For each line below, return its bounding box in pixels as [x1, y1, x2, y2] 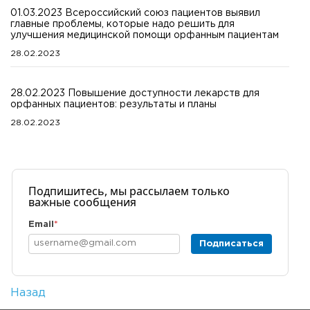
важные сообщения [28, 194, 136, 210]
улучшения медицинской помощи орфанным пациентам [10, 31, 279, 40]
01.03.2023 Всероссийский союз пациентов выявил [10, 9, 260, 18]
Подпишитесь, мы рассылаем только [28, 183, 230, 199]
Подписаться [199, 239, 264, 248]
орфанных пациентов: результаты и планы [10, 100, 217, 109]
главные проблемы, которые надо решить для [10, 20, 235, 29]
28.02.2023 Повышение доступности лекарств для [10, 89, 259, 98]
